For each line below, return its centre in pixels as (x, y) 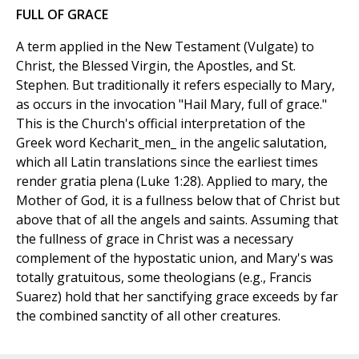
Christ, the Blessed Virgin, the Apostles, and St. (156, 66)
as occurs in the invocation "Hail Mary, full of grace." (171, 105)
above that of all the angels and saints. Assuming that (177, 220)
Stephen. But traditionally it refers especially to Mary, (175, 85)
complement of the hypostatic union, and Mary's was (175, 258)
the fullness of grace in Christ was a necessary (155, 239)
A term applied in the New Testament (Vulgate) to (165, 47)
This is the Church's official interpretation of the (161, 124)
